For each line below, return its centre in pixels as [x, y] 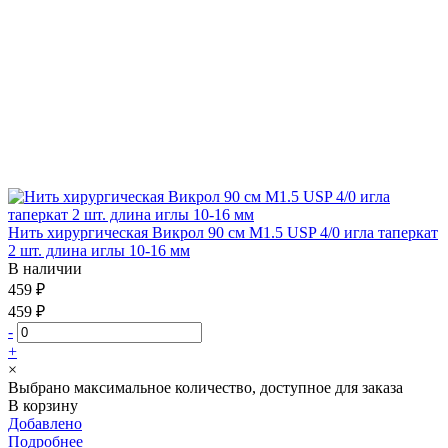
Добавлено [45, 423]
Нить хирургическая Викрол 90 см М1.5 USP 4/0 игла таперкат [223, 232]
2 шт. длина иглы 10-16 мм [99, 250]
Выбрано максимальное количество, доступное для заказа [205, 387]
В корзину [43, 405]
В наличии [45, 268]
